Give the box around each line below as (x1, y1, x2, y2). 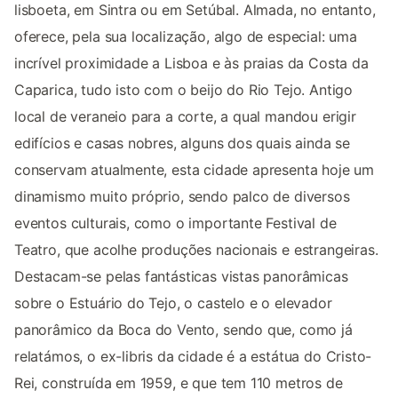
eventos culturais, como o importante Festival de (14, 214, 337, 233)
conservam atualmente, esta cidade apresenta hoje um (14, 161, 375, 179)
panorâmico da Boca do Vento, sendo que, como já (14, 321, 353, 339)
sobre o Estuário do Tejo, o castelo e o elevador (14, 294, 332, 313)
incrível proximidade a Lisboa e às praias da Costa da (14, 54, 369, 73)
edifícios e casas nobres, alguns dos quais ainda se (14, 134, 351, 153)
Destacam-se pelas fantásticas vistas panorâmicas (14, 267, 348, 286)
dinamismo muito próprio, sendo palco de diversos (14, 187, 350, 206)
